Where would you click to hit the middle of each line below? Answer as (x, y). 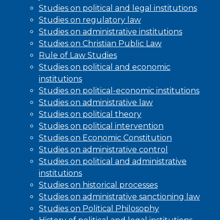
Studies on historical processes (98, 185)
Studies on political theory (90, 114)
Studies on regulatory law (90, 20)
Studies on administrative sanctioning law (119, 197)
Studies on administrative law (96, 103)
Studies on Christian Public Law (100, 44)
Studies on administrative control (103, 150)
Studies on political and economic (105, 67)
